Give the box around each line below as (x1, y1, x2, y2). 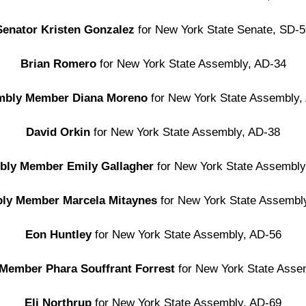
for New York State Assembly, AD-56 (91, 228, 281, 241)
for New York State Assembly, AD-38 (90, 126, 280, 139)
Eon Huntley (25, 228, 92, 241)
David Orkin (26, 126, 90, 139)
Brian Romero (20, 57, 100, 70)
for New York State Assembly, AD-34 (99, 57, 286, 70)
